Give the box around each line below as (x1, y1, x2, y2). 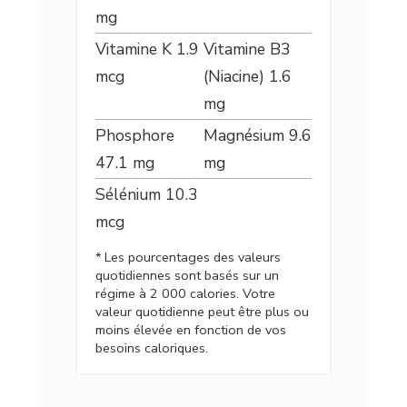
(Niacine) (203, 65, 269, 88)
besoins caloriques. (94, 339, 208, 358)
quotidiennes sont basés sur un (94, 266, 279, 285)
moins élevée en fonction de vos (94, 321, 286, 340)
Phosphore (94, 124, 174, 147)
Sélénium (94, 184, 165, 206)
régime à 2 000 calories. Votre (94, 284, 275, 303)
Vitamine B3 (203, 38, 291, 61)
